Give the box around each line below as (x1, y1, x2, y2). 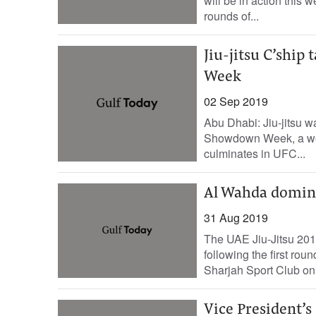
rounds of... (203, 8, 259, 24)
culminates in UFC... (203, 145, 305, 162)
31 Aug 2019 (203, 209, 268, 226)
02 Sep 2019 (203, 93, 268, 109)
